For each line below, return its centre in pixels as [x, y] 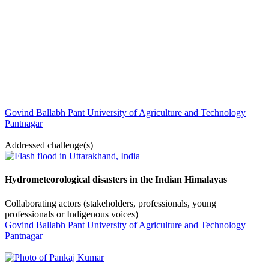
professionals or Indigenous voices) [71, 214]
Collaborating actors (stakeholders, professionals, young [110, 203]
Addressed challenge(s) [49, 145]
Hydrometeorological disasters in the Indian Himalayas [116, 180]
